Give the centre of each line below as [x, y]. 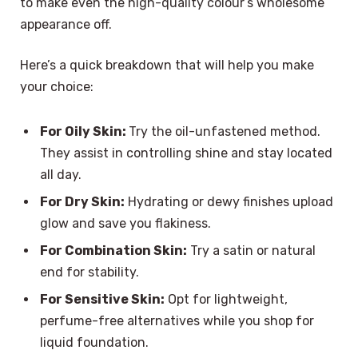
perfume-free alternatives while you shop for [177, 321]
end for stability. [89, 272]
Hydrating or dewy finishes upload [229, 201]
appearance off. [66, 24]
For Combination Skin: [113, 251]
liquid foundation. [94, 343]
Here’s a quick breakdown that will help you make [167, 66]
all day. [61, 174]
